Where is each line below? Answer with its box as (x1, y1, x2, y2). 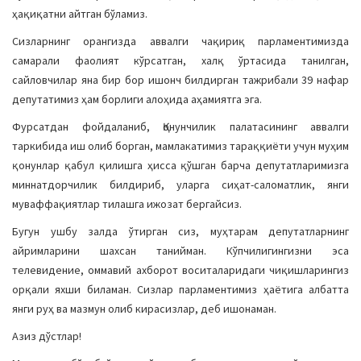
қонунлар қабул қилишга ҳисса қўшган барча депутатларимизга (12, 158, 349, 172)
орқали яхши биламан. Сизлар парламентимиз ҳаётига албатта (12, 282, 349, 297)
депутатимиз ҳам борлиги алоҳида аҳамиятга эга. (12, 92, 262, 106)
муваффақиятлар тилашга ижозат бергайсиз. (12, 197, 242, 211)
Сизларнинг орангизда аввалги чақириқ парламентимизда (12, 34, 349, 48)
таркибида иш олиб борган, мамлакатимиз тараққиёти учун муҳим (12, 139, 349, 153)
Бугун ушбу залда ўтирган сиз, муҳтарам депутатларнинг (12, 224, 349, 239)
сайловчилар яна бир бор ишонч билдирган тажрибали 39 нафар (12, 73, 349, 87)
